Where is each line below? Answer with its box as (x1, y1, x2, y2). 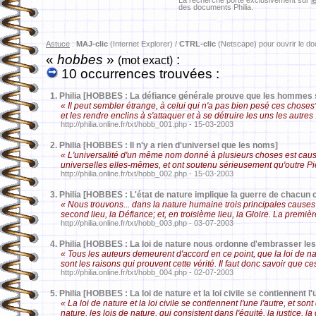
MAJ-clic (76, 39, 108, 48)
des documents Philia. (178, 3, 253, 11)
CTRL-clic (179, 39, 216, 48)
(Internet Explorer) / (108, 39, 179, 48)
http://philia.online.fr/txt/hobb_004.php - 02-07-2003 (46, 268, 233, 276)
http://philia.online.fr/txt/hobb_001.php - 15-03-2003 (46, 120, 233, 128)
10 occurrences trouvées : (58, 66, 219, 81)
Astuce (46, 39, 70, 48)
